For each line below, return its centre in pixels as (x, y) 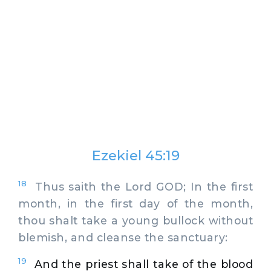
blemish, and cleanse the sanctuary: (123, 237)
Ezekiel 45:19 (135, 155)
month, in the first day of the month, (135, 203)
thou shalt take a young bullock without (135, 220)
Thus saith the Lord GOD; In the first (140, 186)
